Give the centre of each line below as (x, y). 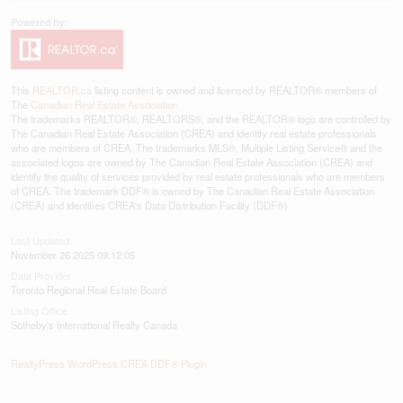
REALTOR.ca (62, 90)
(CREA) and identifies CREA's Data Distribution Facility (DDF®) (149, 205)
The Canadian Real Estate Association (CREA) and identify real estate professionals (194, 133)
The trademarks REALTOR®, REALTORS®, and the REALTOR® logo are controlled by (201, 119)
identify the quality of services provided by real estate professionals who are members (198, 176)
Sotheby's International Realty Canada (94, 325)
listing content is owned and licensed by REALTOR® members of (234, 90)
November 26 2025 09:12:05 (73, 255)
